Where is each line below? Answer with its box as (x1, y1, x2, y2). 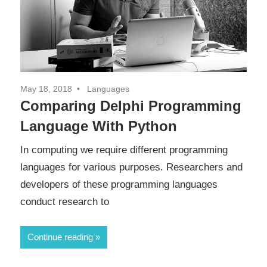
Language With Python (20, 117, 177, 134)
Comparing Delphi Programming (20, 97, 241, 114)
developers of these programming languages (20, 179, 218, 191)
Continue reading (27, 231, 93, 242)
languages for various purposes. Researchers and (20, 162, 243, 173)
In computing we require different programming (20, 144, 228, 156)
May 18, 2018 (20, 83, 72, 94)
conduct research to (20, 196, 109, 208)
